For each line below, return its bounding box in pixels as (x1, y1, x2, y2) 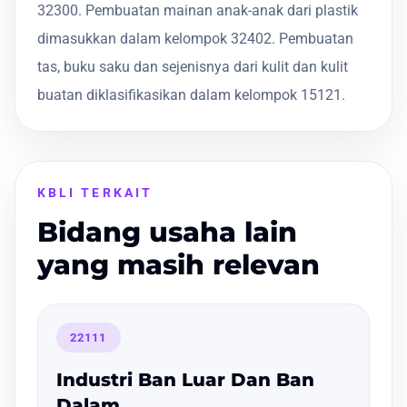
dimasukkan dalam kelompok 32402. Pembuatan (37, 29, 353, 47)
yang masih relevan (37, 247, 320, 282)
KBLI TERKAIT (37, 184, 153, 200)
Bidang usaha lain (37, 214, 297, 249)
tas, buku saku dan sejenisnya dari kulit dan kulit (37, 57, 348, 75)
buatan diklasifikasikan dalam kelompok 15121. (37, 85, 345, 104)
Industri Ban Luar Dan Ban (56, 369, 314, 392)
